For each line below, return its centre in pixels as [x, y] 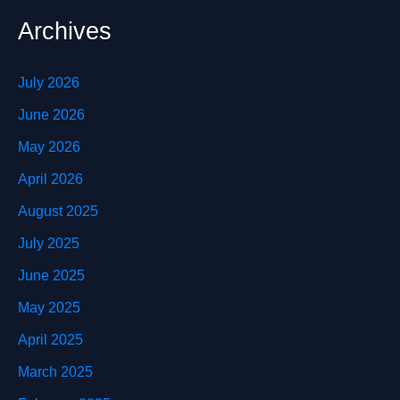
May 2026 [49, 146]
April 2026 [50, 179]
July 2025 [49, 243]
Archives [65, 30]
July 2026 [49, 82]
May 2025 [49, 307]
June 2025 [51, 275]
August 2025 [58, 211]
